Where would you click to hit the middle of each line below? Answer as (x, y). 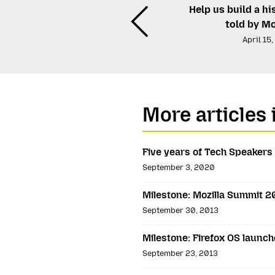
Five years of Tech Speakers (207, 152)
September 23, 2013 (180, 253)
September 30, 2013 (180, 210)
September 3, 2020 (179, 167)
